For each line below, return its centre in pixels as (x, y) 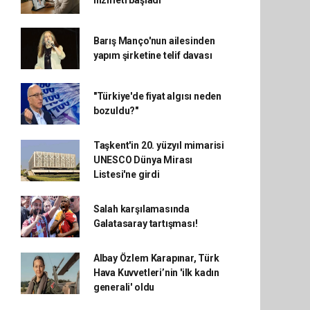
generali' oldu (124, 287)
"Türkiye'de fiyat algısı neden (157, 96)
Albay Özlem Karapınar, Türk (156, 258)
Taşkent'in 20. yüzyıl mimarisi (159, 145)
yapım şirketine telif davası (153, 55)
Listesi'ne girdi (126, 174)
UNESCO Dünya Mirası (143, 160)
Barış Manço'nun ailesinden (154, 41)
